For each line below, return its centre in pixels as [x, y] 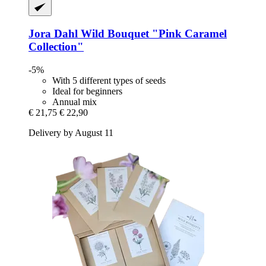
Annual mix [75, 102]
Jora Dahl [53, 33]
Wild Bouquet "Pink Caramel [152, 33]
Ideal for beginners [87, 91]
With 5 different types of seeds [109, 80]
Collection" [56, 46]
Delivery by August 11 [71, 132]
